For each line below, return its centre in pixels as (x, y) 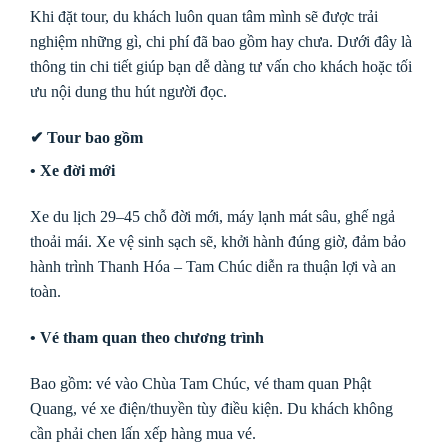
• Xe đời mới (72, 171)
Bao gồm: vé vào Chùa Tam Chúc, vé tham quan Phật (200, 383)
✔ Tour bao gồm (86, 138)
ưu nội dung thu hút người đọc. (128, 92)
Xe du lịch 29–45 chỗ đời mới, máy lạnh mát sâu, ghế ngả (212, 217)
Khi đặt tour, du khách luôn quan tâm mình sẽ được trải (204, 17)
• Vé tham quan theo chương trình (147, 337)
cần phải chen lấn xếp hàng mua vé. (143, 433)
